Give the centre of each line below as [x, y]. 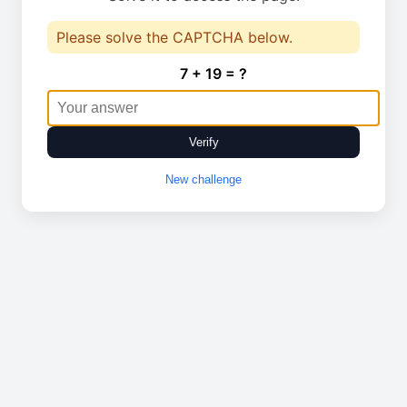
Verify [203, 142]
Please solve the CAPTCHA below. [174, 37]
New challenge [203, 179]
